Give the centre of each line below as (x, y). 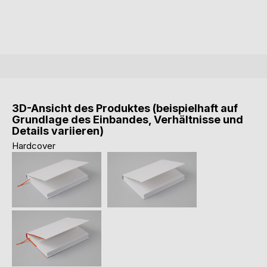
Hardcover (34, 145)
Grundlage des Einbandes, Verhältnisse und (128, 119)
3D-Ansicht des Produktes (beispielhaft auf (125, 108)
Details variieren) (58, 131)
